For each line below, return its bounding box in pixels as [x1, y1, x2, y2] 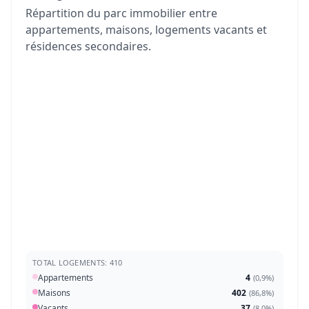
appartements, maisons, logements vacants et [26, 22, 267, 38]
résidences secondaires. [26, 39, 151, 54]
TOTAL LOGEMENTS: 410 [32, 257, 123, 268]
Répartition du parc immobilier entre [26, 6, 217, 21]
